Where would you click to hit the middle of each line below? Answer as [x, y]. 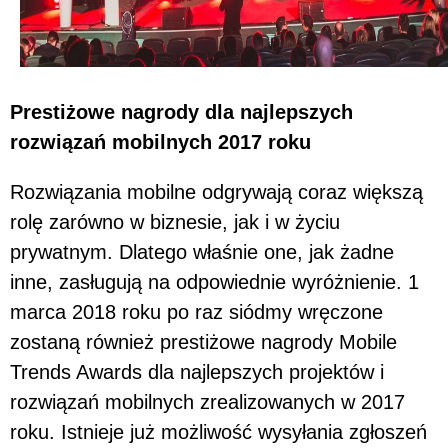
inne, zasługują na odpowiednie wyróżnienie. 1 [214, 281]
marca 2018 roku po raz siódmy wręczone [196, 311]
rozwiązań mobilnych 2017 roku [160, 141]
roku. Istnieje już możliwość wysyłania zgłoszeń [218, 431]
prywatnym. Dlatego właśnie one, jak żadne [202, 251]
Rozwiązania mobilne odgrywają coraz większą [216, 191]
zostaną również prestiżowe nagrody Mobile [203, 341]
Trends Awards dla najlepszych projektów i [197, 371]
